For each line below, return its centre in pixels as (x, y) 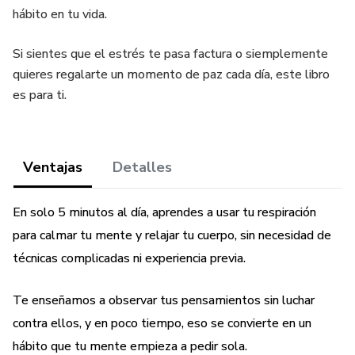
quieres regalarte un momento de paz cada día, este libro (171, 74)
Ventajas (53, 167)
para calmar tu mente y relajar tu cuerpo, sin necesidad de (172, 235)
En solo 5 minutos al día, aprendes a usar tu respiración (164, 212)
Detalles (142, 167)
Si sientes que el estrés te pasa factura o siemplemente (170, 54)
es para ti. (40, 95)
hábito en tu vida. (60, 14)
